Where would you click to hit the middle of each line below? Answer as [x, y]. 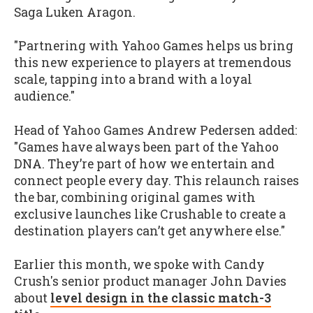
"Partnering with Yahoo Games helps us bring [154, 46]
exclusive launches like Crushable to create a [150, 214]
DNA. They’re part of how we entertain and [144, 163]
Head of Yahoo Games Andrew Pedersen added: [155, 130]
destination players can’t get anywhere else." [150, 231]
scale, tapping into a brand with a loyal [133, 80]
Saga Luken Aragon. [75, 12]
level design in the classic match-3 [161, 298]
